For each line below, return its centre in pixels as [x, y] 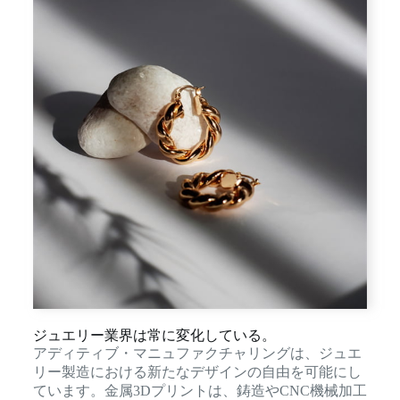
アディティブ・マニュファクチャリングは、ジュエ [197, 354]
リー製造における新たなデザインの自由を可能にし [197, 372]
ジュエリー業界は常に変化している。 [154, 336]
